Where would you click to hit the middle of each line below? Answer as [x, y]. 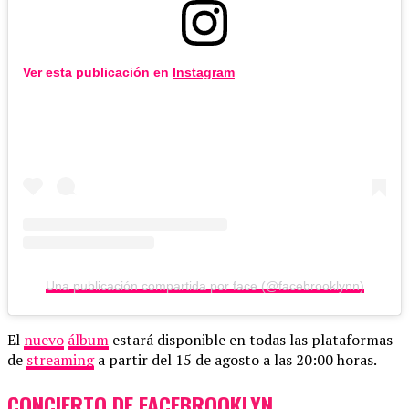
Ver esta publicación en [98, 73]
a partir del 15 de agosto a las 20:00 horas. [236, 360]
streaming [60, 360]
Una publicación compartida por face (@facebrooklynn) [204, 286]
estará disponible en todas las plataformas [251, 340]
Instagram [204, 73]
